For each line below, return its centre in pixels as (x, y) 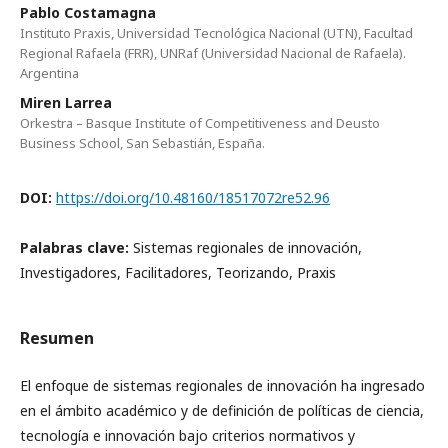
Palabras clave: (76, 247)
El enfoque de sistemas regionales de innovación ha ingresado (222, 385)
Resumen (57, 338)
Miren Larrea (66, 102)
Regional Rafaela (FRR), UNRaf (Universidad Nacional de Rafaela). (213, 53)
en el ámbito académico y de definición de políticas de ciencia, (222, 410)
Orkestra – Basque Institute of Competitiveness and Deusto (200, 123)
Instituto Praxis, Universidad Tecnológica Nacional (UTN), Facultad (216, 33)
